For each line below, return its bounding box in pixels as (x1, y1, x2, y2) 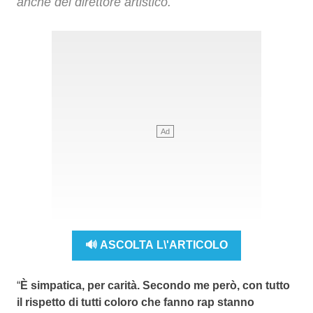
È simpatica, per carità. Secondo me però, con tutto (20, 279, 290, 291)
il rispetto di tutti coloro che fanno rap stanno (17, 296, 254, 308)
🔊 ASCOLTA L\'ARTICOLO (85, 239, 228, 252)
